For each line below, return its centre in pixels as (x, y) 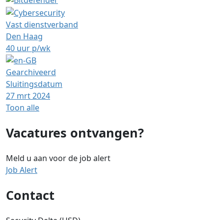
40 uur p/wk (28, 48)
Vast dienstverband (42, 24)
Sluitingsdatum (34, 84)
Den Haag (24, 36)
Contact (30, 195)
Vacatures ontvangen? (75, 133)
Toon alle (23, 108)
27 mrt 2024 (28, 96)
